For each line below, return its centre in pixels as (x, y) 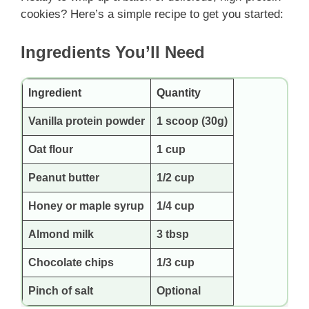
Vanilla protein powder (87, 121)
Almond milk (61, 234)
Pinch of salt (61, 290)
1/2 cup (176, 177)
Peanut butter (64, 177)
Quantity (179, 92)
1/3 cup (176, 262)
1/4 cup (176, 206)
